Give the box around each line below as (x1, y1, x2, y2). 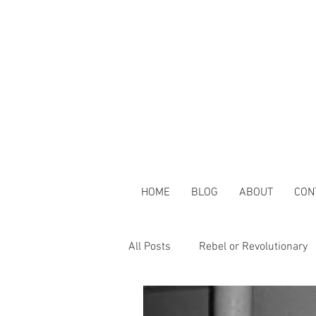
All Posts (128, 240, 171, 254)
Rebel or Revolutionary (199, 240, 308, 254)
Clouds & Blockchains (157, 296, 262, 310)
